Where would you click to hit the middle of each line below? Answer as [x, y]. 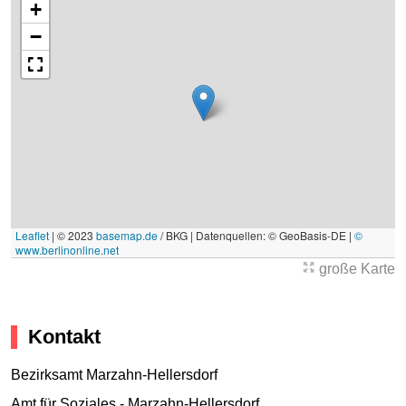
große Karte [355, 269]
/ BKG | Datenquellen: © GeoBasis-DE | [256, 236]
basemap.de [127, 236]
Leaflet [32, 236]
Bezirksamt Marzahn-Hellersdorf [114, 374]
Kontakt [64, 337]
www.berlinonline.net [67, 250]
